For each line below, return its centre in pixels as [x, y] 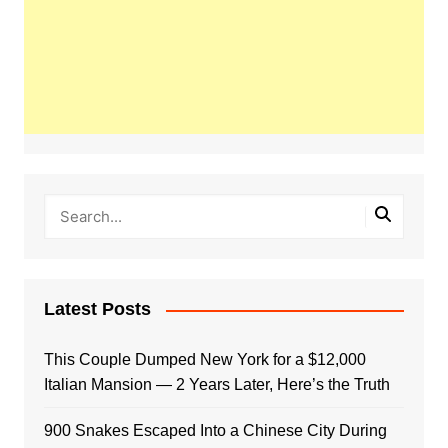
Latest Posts [97, 309]
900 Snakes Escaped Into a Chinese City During [215, 431]
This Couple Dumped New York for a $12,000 [204, 360]
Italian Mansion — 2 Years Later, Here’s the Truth [216, 385]
